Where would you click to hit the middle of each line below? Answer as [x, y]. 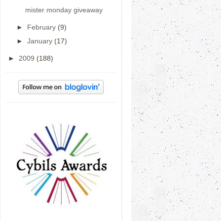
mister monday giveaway [64, 10]
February [42, 27]
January [40, 41]
